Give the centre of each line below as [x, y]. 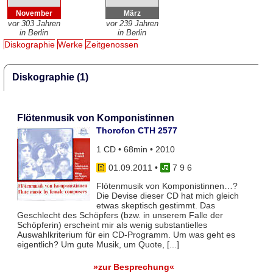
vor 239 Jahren [132, 24]
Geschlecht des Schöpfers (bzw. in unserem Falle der [120, 215]
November [34, 13]
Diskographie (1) [51, 77]
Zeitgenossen [112, 45]
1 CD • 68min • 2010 [135, 149]
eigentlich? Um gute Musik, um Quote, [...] [98, 245]
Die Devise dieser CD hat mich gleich [167, 196]
